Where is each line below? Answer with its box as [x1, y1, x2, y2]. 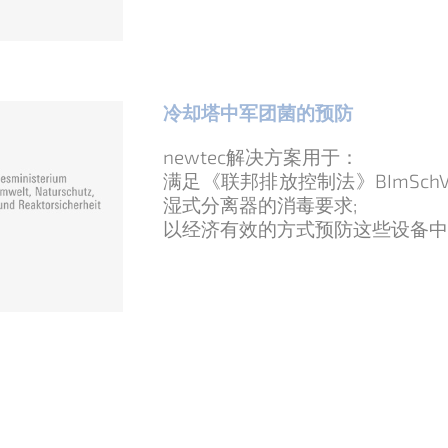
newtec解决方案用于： [163, 144, 359, 168]
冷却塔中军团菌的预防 [163, 100, 353, 124]
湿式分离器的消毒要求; [163, 192, 357, 216]
